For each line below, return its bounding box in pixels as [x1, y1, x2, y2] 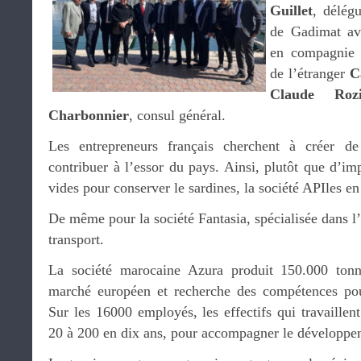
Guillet [270, 2, 313, 19]
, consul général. [129, 107, 226, 123]
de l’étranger [270, 65, 350, 81]
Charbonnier [48, 107, 129, 123]
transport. [48, 231, 104, 247]
